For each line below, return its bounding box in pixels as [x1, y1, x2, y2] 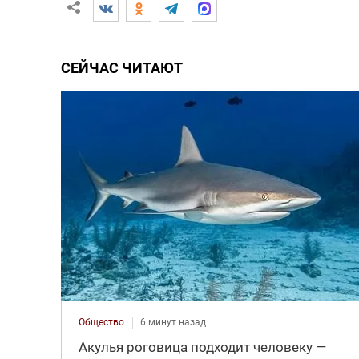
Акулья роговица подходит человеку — [78, 338, 326, 355]
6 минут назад [139, 316, 206, 328]
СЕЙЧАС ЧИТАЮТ [60, 59, 183, 77]
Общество [78, 316, 124, 328]
